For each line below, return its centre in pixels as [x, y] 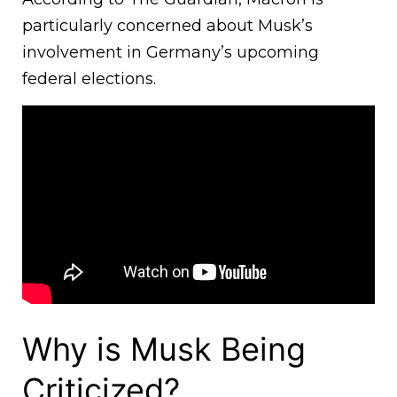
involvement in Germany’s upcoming [171, 53]
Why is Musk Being [164, 350]
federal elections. [89, 79]
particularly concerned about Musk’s [167, 26]
